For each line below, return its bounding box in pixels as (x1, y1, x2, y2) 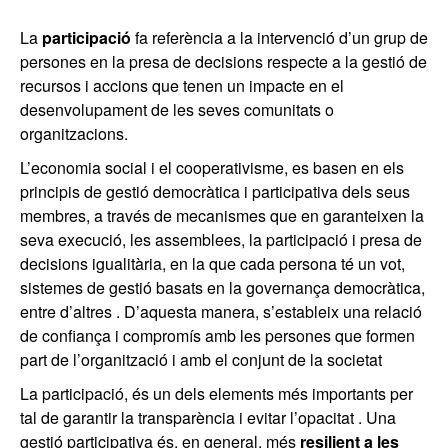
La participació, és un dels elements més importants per (20, 381, 413, 405)
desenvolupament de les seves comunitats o (20, 97, 334, 121)
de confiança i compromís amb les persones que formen (20, 323, 415, 347)
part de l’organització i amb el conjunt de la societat (20, 347, 382, 371)
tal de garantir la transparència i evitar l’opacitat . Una (20, 405, 396, 429)
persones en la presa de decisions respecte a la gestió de (20, 49, 427, 73)
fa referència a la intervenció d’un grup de (131, 25, 428, 49)
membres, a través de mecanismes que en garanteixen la (20, 203, 424, 227)
